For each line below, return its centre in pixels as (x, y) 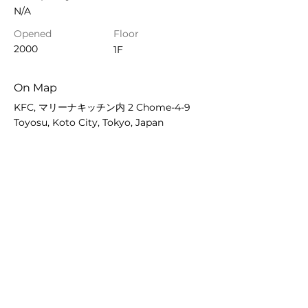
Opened (33, 34)
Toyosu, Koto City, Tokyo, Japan (89, 122)
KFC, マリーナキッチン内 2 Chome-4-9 (102, 107)
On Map (35, 88)
